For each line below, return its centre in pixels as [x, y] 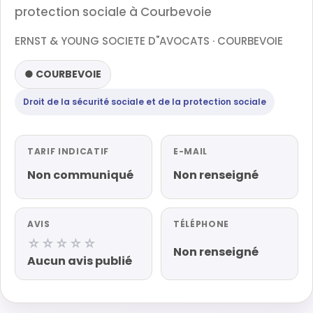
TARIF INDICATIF [68, 151]
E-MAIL [190, 151]
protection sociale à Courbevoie [113, 12]
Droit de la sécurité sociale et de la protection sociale [145, 102]
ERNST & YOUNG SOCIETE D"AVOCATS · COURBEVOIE [149, 41]
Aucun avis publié [80, 261]
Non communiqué [80, 175]
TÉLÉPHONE [201, 224]
